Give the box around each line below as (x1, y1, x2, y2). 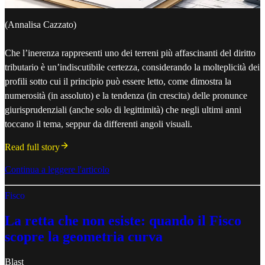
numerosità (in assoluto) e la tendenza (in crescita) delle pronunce (5, 90, 247, 101)
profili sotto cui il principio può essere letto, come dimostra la (5, 76, 231, 86)
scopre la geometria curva (5, 228, 163, 244)
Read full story (5, 141, 60, 152)
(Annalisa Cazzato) (5, 19, 76, 30)
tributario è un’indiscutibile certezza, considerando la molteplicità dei (5, 62, 260, 72)
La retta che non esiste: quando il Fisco (5, 212, 241, 228)
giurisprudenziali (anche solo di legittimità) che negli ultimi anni (5, 104, 241, 115)
